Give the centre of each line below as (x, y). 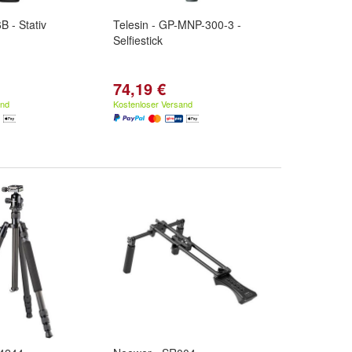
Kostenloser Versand (153, 104)
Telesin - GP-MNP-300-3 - (177, 24)
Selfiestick (138, 40)
